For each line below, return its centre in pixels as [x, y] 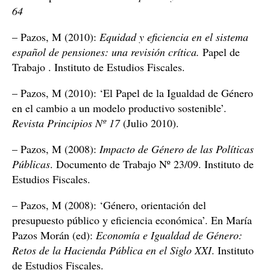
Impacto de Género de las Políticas [177, 149]
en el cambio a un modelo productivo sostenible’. [119, 108]
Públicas [31, 164]
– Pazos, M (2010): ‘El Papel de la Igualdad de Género [133, 93]
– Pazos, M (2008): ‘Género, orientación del [109, 205]
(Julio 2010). [149, 123]
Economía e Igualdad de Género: [169, 235]
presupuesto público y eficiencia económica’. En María [132, 220]
